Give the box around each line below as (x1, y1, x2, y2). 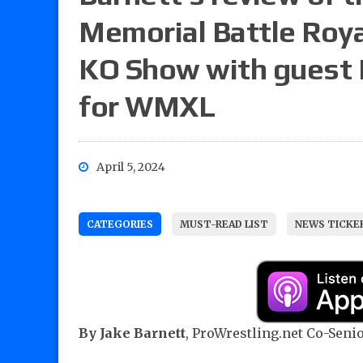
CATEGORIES (87, 218, 153, 231)
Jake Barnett (100, 325, 186, 342)
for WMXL (79, 89, 216, 124)
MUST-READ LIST (180, 218, 268, 231)
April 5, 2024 (96, 160, 165, 175)
